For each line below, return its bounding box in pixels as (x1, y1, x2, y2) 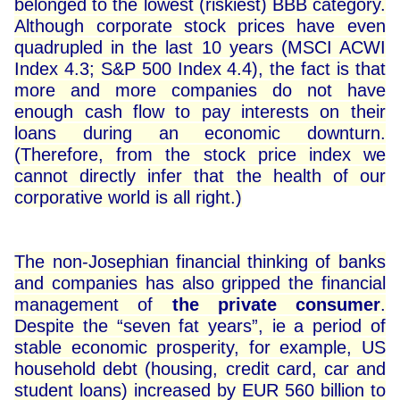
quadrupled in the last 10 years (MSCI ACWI (14, 37, 386, 58)
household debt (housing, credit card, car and (14, 359, 386, 379)
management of (14, 295, 172, 315)
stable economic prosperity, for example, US (14, 337, 386, 358)
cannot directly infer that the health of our (14, 166, 386, 187)
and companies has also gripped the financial (14, 273, 386, 294)
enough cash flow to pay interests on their (14, 102, 386, 122)
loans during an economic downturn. (14, 123, 386, 144)
